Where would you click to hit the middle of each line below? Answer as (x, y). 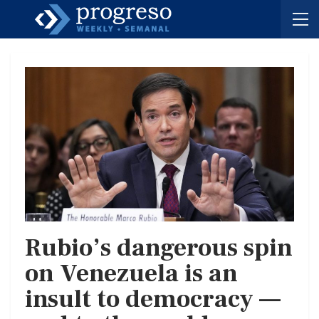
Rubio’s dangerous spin (159, 248)
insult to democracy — (153, 299)
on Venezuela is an (131, 273)
